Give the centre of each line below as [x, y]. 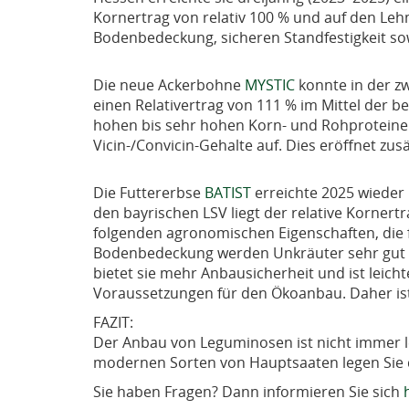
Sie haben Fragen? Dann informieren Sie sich [248, 391]
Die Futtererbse [147, 192]
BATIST [226, 192]
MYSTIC [268, 84]
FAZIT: [113, 322]
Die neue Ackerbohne [167, 84]
